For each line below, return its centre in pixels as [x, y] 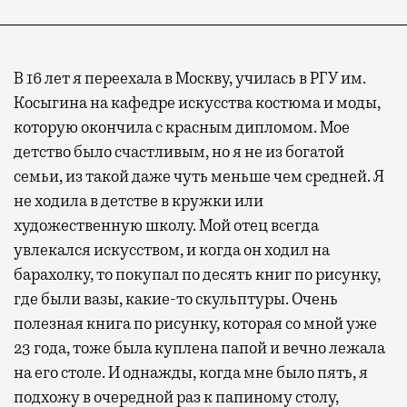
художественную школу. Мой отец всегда [166, 225]
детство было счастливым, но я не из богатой [179, 151]
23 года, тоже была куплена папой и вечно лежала [199, 347]
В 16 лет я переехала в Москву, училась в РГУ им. [190, 78]
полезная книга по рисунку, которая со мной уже [195, 323]
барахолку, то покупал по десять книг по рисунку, [197, 274]
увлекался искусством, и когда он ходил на [172, 249]
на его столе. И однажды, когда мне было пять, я [191, 372]
